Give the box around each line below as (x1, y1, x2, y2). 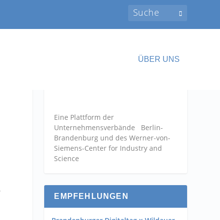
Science (54, 154, 80, 164)
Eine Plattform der (54, 112, 114, 122)
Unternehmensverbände (54, 123, 136, 133)
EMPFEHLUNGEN (54, 192, 129, 201)
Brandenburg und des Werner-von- (54, 133, 175, 143)
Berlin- (135, 123, 164, 133)
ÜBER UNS (137, 55, 180, 63)
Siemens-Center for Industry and (54, 143, 163, 153)
